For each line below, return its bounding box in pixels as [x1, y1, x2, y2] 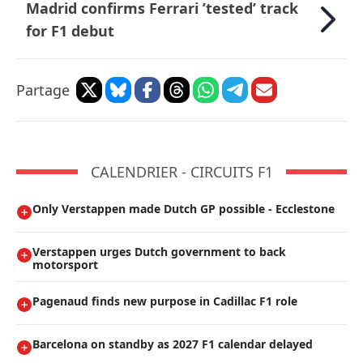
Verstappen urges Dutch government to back [32, 244, 286, 260]
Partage [16, 80, 70, 100]
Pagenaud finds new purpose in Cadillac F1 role [32, 293, 297, 310]
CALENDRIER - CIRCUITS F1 [90, 162, 273, 182]
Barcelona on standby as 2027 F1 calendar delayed [32, 336, 313, 352]
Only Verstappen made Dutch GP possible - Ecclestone [32, 201, 335, 217]
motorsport [32, 257, 98, 273]
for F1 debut [26, 21, 114, 41]
